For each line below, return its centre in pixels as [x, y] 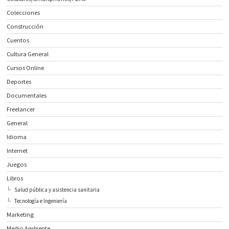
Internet [17, 151]
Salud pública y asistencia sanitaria [57, 190]
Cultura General [28, 54]
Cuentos [18, 40]
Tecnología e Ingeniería [41, 201]
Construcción [25, 27]
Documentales [27, 96]
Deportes [19, 82]
